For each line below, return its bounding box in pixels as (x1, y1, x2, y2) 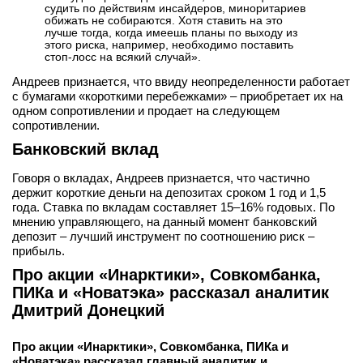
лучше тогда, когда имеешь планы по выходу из (45, 26, 297, 39)
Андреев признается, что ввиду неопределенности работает (12, 75, 350, 88)
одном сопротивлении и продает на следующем (12, 104, 280, 117)
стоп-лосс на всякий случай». (45, 50, 201, 63)
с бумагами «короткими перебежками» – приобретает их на (12, 89, 343, 103)
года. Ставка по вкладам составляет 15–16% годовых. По (12, 200, 335, 214)
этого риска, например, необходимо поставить (45, 38, 293, 51)
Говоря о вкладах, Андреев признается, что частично (12, 171, 310, 185)
